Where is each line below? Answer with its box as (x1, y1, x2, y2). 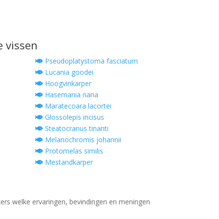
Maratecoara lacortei (43, 101, 111, 110)
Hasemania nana (43, 89, 98, 99)
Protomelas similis (43, 146, 103, 155)
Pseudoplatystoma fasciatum (43, 56, 138, 66)
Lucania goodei (43, 67, 93, 77)
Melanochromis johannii (43, 134, 121, 144)
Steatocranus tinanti (43, 123, 109, 133)
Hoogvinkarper (43, 78, 91, 88)
